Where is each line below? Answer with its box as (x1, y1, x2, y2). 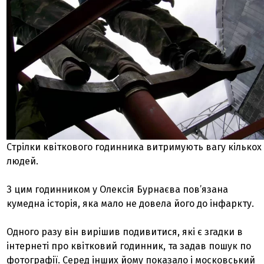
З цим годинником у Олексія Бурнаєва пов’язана (6, 184, 229, 196)
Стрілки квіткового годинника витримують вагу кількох (6, 141, 262, 153)
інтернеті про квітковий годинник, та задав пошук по (6, 240, 252, 252)
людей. (6, 156, 39, 167)
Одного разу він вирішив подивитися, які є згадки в (6, 226, 243, 238)
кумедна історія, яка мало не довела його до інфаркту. (6, 198, 257, 210)
